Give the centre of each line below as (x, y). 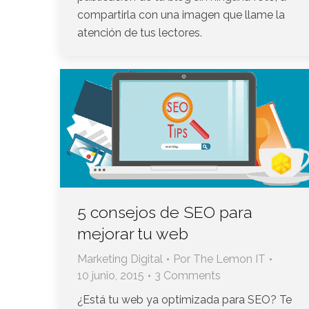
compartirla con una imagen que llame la (181, 14)
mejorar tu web (133, 233)
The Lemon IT (229, 259)
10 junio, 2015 (111, 275)
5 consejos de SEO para (165, 212)
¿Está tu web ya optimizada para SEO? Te (185, 299)
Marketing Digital (120, 259)
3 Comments (188, 275)
